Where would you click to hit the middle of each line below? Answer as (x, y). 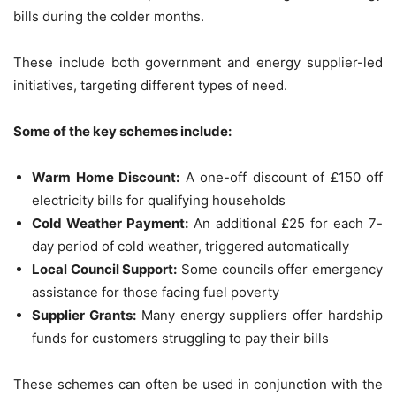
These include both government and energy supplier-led (198, 63)
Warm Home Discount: (106, 178)
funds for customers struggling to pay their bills (180, 339)
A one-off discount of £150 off (281, 178)
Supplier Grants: (84, 316)
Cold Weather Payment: (110, 224)
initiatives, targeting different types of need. (150, 86)
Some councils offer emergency (280, 270)
